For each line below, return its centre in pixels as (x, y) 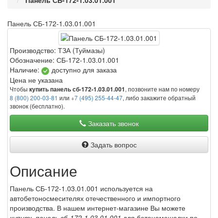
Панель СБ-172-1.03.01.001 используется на (81, 188)
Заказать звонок (112, 123)
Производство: (34, 50)
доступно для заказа (84, 70)
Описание (44, 170)
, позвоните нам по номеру (162, 89)
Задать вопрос (112, 144)
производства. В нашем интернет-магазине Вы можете (98, 208)
